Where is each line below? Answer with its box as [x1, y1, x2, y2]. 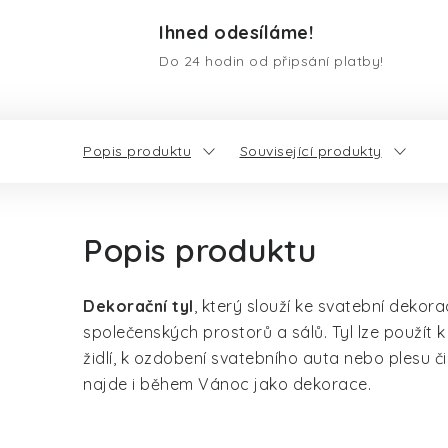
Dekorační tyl [83, 296, 194, 316]
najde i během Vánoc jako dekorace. [83, 374, 371, 394]
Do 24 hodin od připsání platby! [159, 52, 384, 70]
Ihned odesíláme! [159, 21, 313, 44]
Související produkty [239, 142, 382, 160]
